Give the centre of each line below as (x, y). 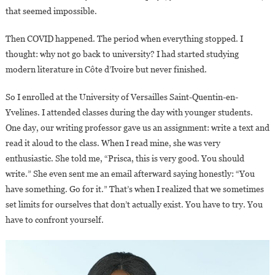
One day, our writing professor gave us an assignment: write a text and (137, 128)
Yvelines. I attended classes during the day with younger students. (129, 113)
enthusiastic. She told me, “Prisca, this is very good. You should (125, 159)
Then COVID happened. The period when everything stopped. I (124, 39)
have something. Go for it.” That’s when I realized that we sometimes (134, 189)
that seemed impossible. (51, 11)
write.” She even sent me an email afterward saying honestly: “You (130, 174)
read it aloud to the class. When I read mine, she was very (113, 143)
